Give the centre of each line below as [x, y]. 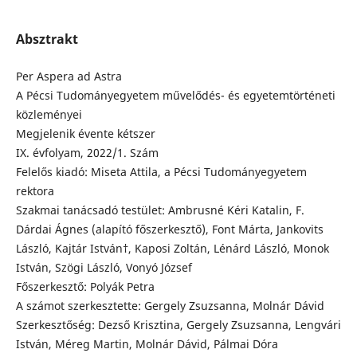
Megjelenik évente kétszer [85, 134]
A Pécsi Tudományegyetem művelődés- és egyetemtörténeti [175, 96]
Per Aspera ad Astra [69, 76]
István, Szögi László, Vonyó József [104, 268]
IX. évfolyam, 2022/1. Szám [87, 153]
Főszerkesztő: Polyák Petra [85, 287]
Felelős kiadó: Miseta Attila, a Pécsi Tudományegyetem [161, 172]
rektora [35, 191]
